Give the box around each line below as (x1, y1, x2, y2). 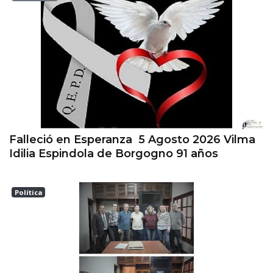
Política (14, 187, 43, 197)
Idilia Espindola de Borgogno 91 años (9, 146, 218, 160)
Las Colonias (12, 198, 73, 212)
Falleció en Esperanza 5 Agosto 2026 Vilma (9, 132, 255, 146)
